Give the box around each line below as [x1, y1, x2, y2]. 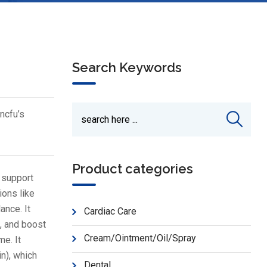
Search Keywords [72, 60, 182, 75]
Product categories [72, 161, 193, 176]
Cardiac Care [84, 206, 136, 217]
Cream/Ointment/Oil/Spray [84, 232, 196, 244]
